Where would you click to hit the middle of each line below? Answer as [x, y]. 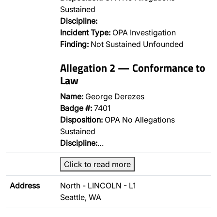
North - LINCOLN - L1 [98, 186]
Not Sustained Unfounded [136, 44]
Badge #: [76, 108]
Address [25, 186]
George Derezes [114, 96]
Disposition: [81, 120]
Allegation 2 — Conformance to [133, 68]
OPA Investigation [143, 32]
